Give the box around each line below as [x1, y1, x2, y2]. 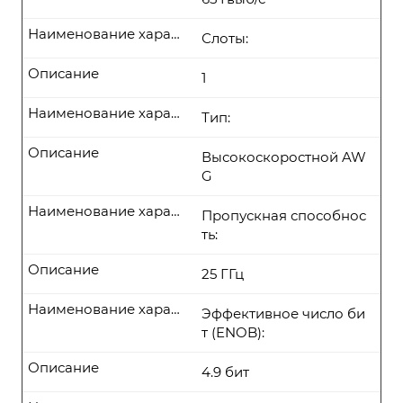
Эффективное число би [201, 305, 365, 322]
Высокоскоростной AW [201, 148, 366, 166]
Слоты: [201, 30, 248, 47]
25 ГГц [201, 265, 244, 282]
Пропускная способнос [201, 207, 366, 224]
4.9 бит [201, 363, 249, 381]
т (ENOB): [201, 324, 264, 341]
